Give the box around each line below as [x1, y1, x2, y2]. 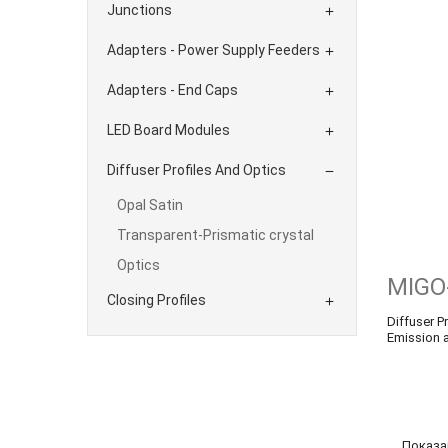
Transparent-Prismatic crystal [117, 227, 314, 243]
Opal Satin [117, 197, 183, 213]
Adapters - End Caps [107, 82, 238, 98]
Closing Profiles [107, 292, 206, 308]
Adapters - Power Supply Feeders [107, 42, 320, 58]
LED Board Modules [107, 122, 230, 138]
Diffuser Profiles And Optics [107, 162, 286, 178]
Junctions [107, 2, 172, 18]
